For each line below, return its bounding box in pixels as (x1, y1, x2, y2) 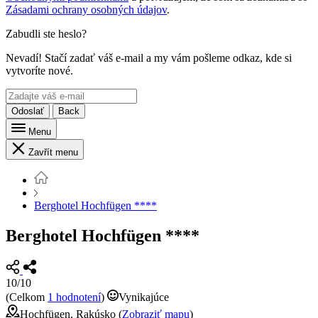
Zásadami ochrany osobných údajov (6, 4, 167, 16)
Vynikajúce (119, 291, 169, 304)
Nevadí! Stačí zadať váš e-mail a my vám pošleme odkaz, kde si (6, 52, 292, 65)
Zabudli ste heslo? (6, 28, 87, 40)
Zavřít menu (28, 147, 78, 158)
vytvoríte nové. (6, 65, 73, 77)
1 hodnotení (48, 291, 101, 304)
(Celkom (6, 291, 48, 304)
